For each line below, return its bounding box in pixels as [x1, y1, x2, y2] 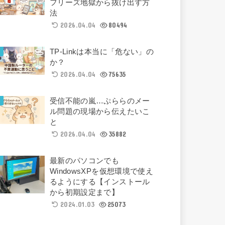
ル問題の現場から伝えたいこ [49, 107, 150, 116]
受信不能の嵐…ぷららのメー [49, 96, 150, 105]
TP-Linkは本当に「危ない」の [49, 47, 154, 56]
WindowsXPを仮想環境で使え [49, 167, 154, 175]
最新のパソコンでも [49, 156, 120, 165]
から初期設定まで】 [49, 188, 120, 196]
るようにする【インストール [49, 177, 150, 186]
